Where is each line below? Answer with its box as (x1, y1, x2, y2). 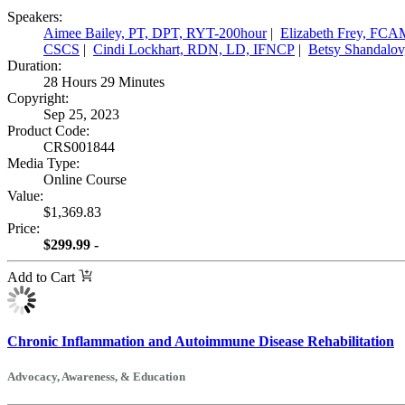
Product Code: (7, 122, 89, 138)
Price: (7, 220, 40, 236)
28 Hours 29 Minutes (43, 73, 165, 89)
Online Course (43, 171, 127, 187)
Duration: (7, 57, 61, 73)
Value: (7, 187, 43, 203)
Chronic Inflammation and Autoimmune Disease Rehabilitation (7, 333, 394, 349)
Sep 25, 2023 (43, 106, 123, 122)
